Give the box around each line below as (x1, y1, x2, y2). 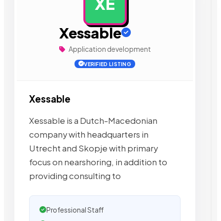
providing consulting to (29, 170, 121, 181)
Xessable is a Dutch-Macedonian (29, 115, 157, 126)
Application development (67, 44, 151, 53)
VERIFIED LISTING (84, 61, 132, 67)
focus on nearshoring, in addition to (29, 156, 167, 167)
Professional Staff (46, 205, 104, 214)
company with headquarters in (29, 129, 148, 140)
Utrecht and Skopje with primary (29, 143, 158, 153)
